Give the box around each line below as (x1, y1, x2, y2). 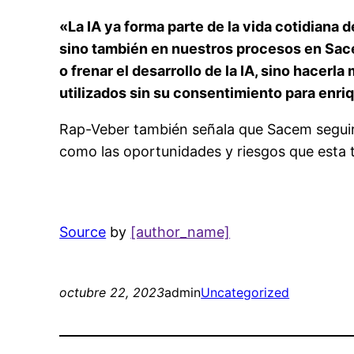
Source (59, 224, 107, 241)
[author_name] (130, 224, 231, 241)
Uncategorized (201, 284, 290, 301)
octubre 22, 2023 (59, 284, 165, 301)
